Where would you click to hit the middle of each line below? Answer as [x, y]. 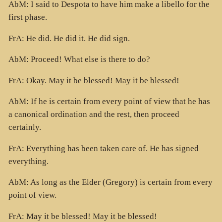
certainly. [25, 127]
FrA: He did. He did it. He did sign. [69, 38]
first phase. [28, 17]
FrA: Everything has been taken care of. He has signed [103, 148]
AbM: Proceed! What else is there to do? [79, 59]
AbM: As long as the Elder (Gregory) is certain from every [110, 182]
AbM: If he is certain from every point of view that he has [109, 102]
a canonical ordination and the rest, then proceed [94, 114]
